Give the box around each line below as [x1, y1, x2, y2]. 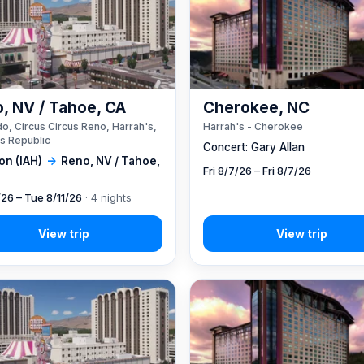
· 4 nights [82, 190, 132, 204]
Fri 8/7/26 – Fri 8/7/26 [203, 163, 312, 177]
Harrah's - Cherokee [203, 119, 304, 132]
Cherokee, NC [203, 97, 310, 117]
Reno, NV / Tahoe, [61, 154, 160, 167]
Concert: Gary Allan [203, 140, 305, 154]
